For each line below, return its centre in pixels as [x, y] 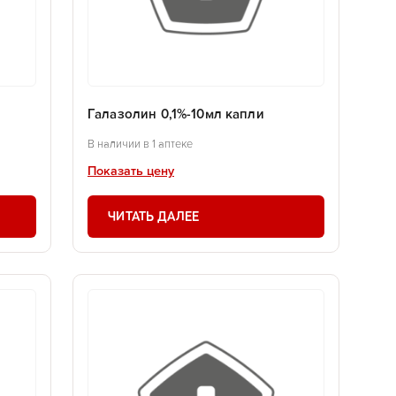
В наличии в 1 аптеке [140, 144]
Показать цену [131, 171]
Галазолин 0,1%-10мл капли [176, 115]
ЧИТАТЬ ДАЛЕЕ [154, 216]
